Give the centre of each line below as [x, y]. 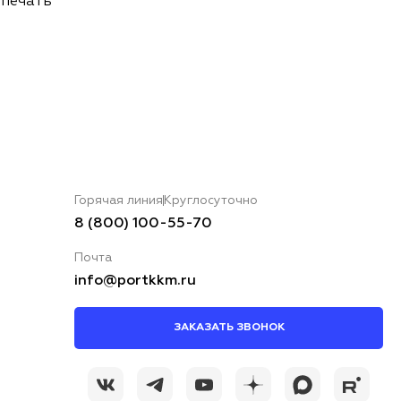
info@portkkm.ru [135, 282]
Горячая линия [119, 201]
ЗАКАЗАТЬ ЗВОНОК [229, 328]
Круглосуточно [211, 201]
